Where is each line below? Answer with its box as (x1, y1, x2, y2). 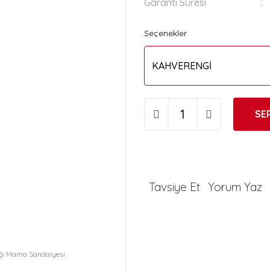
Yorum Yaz (208, 180, 262, 194)
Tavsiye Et (149, 180, 200, 194)
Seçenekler (144, 28, 187, 39)
